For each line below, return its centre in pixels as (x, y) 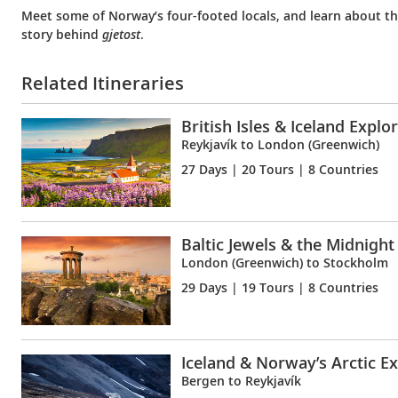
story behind (62, 34)
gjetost (121, 34)
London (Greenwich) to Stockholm (285, 262)
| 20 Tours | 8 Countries (303, 169)
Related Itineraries (103, 83)
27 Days (204, 169)
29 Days (204, 287)
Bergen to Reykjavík (241, 380)
